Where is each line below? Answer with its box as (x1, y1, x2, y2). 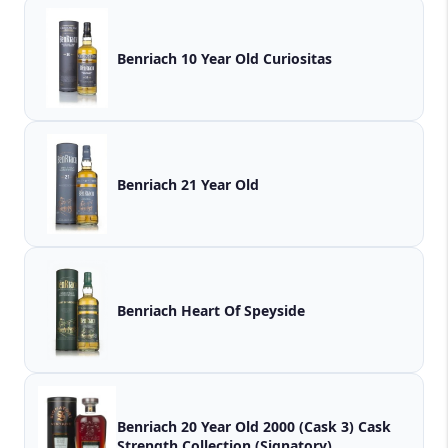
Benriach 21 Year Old (117, 174, 259, 194)
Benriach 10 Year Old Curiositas (117, 48, 332, 68)
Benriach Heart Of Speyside (117, 300, 305, 320)
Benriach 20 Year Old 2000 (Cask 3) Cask (117, 417, 358, 437)
